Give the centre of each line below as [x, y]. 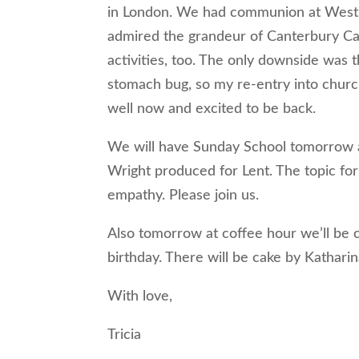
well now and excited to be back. [212, 109]
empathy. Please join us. [184, 195]
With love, [140, 296]
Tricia [125, 335]
